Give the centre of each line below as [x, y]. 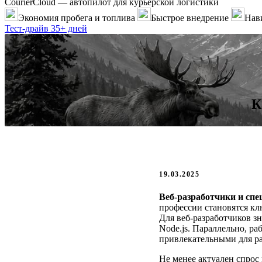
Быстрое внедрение [190, 18]
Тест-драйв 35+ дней [46, 28]
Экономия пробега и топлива [77, 18]
